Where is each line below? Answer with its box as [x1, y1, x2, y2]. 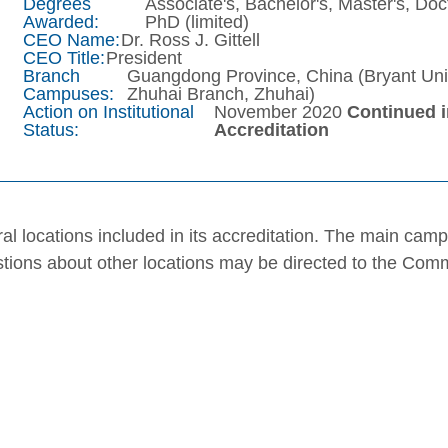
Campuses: [22, 84, 114, 105]
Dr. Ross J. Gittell [120, 30, 260, 51]
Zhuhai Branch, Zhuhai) [127, 84, 316, 105]
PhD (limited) [145, 12, 250, 33]
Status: [22, 120, 79, 141]
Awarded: [22, 12, 99, 33]
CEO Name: [22, 30, 120, 51]
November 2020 [214, 102, 348, 123]
